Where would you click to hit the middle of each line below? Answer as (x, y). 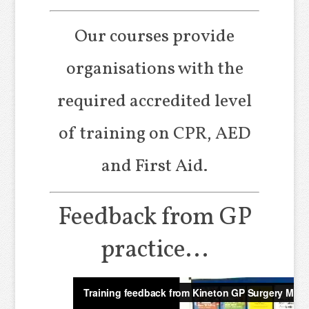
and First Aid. (154, 166)
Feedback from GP (154, 218)
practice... (154, 250)
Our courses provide (154, 36)
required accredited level (154, 101)
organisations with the (154, 69)
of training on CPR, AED (154, 133)
